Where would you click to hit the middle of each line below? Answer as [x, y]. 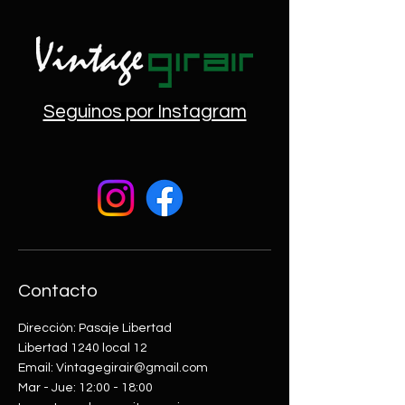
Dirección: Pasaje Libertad [95, 328]
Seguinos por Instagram [145, 112]
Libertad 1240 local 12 [83, 348]
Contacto [58, 291]
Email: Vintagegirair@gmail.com [113, 368]
